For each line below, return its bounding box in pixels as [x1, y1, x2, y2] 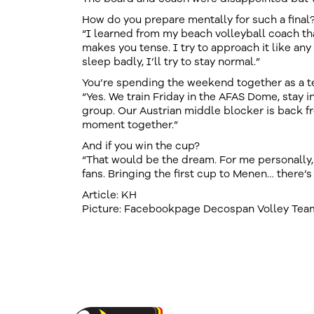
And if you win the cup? [82, 139, 200, 153]
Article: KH [82, 188, 137, 202]
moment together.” [82, 118, 178, 132]
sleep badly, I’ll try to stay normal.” [82, 55, 260, 69]
